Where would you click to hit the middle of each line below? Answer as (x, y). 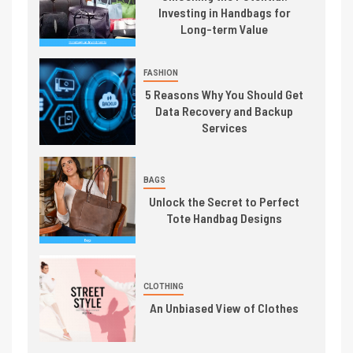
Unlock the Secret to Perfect (225, 201)
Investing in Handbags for (224, 13)
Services (224, 128)
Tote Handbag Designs (225, 217)
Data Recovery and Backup (225, 111)
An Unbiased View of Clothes (225, 308)
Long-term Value (225, 29)
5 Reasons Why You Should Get (225, 95)
